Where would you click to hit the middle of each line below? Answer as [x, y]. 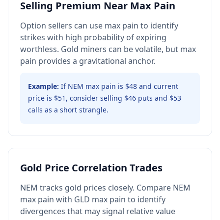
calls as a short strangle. [68, 110]
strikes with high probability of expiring [93, 37]
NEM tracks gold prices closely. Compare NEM [105, 188]
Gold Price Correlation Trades [91, 168]
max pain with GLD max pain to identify [93, 199]
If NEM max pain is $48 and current [120, 86]
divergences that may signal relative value [98, 211]
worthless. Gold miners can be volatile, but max [108, 49]
